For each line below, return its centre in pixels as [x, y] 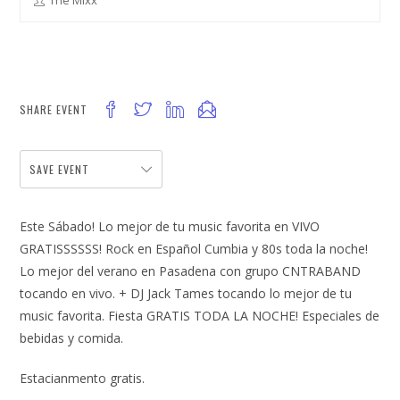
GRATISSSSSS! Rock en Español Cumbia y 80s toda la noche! [194, 249]
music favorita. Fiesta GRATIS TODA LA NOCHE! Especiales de [200, 316]
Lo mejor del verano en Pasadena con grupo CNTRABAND [191, 271]
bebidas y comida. [72, 338]
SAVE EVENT [60, 170]
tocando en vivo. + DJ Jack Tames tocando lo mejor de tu [186, 294]
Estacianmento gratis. [83, 379]
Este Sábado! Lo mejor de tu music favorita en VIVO [170, 227]
